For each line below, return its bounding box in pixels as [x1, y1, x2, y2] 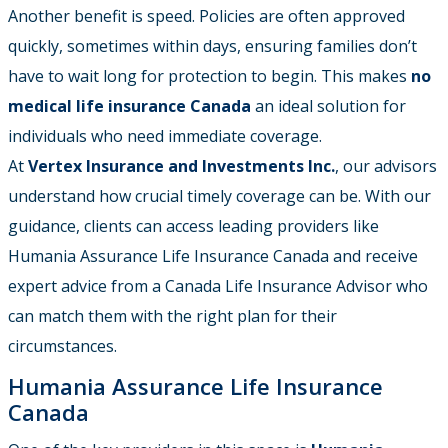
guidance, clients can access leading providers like [8, 214, 379, 237]
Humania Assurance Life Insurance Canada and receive [8, 244, 418, 267]
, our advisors [335, 154, 437, 177]
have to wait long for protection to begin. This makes [8, 64, 411, 87]
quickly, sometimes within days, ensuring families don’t [8, 34, 417, 57]
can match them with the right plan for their [8, 304, 337, 327]
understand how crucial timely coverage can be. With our [8, 184, 431, 207]
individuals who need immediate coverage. [8, 124, 322, 147]
